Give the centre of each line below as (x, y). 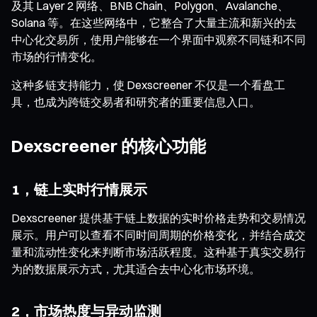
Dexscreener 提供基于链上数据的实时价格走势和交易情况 (158, 218)
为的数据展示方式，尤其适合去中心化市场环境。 (136, 269)
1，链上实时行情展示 (79, 189)
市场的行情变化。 (57, 56)
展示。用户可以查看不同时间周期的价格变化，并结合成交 (158, 235)
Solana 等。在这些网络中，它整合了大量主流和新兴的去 (154, 22)
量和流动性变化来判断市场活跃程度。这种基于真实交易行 (158, 252)
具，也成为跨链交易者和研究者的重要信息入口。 (136, 102)
